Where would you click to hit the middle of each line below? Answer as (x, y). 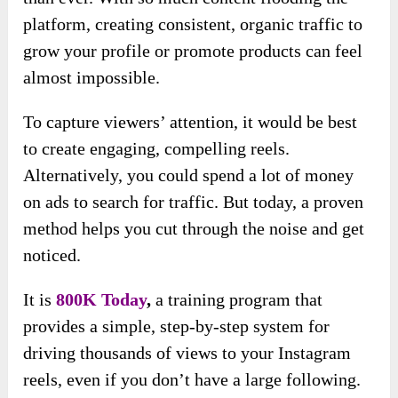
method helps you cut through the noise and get (194, 228)
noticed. (52, 255)
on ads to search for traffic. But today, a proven (194, 201)
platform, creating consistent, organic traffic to (193, 24)
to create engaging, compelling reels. (157, 148)
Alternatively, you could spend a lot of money (189, 175)
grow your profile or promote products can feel (193, 50)
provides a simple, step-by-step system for (177, 326)
